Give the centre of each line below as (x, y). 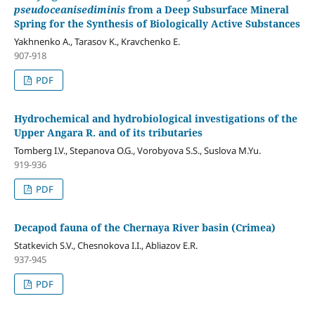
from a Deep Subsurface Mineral (207, 9)
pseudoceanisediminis (69, 9)
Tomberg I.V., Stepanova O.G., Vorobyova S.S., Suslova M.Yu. (137, 150)
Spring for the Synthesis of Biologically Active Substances (157, 23)
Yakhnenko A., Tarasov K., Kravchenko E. (97, 41)
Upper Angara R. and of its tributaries (108, 132)
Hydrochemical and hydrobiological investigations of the (155, 118)
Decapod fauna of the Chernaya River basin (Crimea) (144, 227)
